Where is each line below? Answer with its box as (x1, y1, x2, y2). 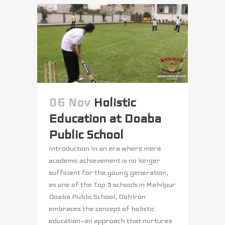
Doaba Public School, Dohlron (49, 192, 146, 201)
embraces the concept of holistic (49, 204, 154, 213)
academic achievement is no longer (49, 156, 160, 165)
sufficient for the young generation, (49, 168, 168, 177)
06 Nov (49, 94, 90, 110)
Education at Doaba (49, 110, 161, 126)
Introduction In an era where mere (49, 144, 161, 153)
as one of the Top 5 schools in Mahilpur (49, 180, 176, 189)
